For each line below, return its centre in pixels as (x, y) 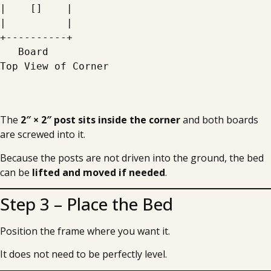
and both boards (219, 119)
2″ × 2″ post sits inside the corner (100, 119)
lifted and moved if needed (99, 172)
